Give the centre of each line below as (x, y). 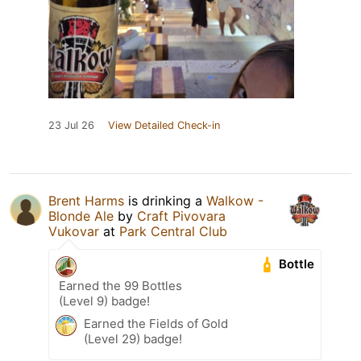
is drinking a (165, 200)
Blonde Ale (81, 216)
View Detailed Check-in (164, 125)
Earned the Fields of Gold (156, 323)
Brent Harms (86, 200)
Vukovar (74, 231)
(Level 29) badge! (133, 338)
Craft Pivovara (181, 216)
